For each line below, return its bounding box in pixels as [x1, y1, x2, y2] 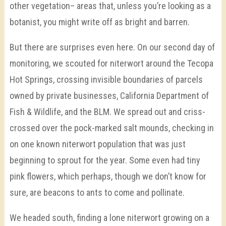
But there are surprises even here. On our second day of [9, 42, 215, 53]
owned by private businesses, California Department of [9, 90, 209, 101]
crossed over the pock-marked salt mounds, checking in [9, 123, 214, 134]
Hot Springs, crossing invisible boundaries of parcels [9, 74, 203, 85]
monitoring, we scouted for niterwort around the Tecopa [9, 58, 213, 69]
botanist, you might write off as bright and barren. [9, 17, 192, 28]
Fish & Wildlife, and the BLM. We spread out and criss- [9, 106, 205, 118]
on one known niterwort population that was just [9, 139, 186, 150]
